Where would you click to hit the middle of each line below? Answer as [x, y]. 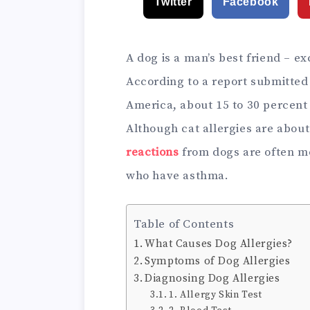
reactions [153, 152]
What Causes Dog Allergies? [219, 244]
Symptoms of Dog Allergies [218, 261]
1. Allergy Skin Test [216, 295]
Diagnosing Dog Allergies [212, 279]
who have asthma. [177, 176]
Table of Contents [184, 224]
